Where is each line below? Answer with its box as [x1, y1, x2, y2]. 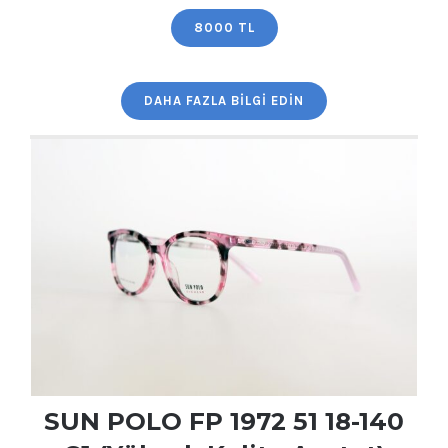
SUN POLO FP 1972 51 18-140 [44, 406, 404, 437]
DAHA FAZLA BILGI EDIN [144, 93, 304, 109]
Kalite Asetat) [160, 6, 275, 26]
